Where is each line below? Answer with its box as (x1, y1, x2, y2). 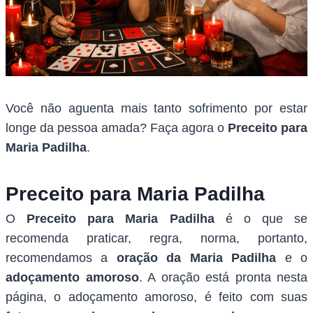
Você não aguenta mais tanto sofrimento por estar (6, 101, 307, 116)
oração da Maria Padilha (116, 251, 277, 265)
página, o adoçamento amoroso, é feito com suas (6, 290, 307, 305)
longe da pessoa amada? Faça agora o (6, 121, 228, 136)
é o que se (214, 212, 307, 226)
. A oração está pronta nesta (138, 270, 307, 285)
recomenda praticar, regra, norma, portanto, (6, 231, 307, 246)
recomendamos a (6, 251, 117, 265)
